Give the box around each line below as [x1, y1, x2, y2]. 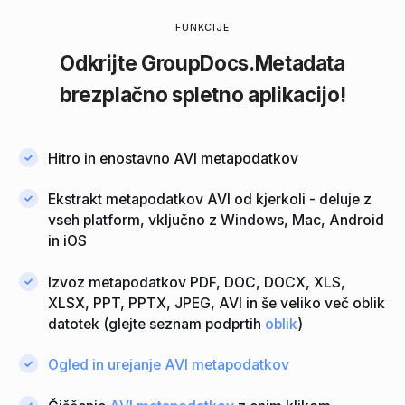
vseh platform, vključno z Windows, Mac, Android [48, 212, 385, 230]
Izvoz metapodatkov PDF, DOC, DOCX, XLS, [48, 273, 346, 291]
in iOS [48, 232, 88, 250]
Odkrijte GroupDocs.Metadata [60, 50, 345, 75]
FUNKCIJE [175, 21, 230, 33]
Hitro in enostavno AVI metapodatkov [48, 149, 299, 167]
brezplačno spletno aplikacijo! [59, 81, 346, 107]
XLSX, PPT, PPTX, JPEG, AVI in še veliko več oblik [48, 294, 386, 312]
